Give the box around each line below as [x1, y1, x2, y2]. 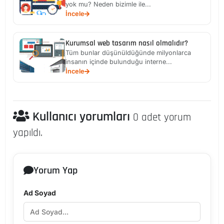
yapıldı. [13, 126, 42, 140]
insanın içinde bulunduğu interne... [65, 58, 172, 66]
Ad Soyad [23, 188, 56, 197]
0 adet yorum [133, 111, 191, 124]
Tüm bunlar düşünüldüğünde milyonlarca [65, 49, 191, 57]
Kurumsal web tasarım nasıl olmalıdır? [65, 38, 188, 48]
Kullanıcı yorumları [29, 108, 133, 125]
